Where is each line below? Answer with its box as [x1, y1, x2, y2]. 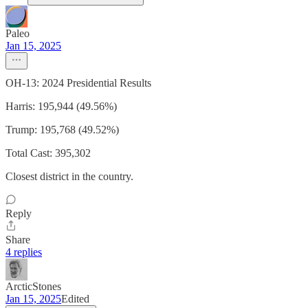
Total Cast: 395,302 [5, 147, 91, 159]
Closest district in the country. [5, 170, 133, 183]
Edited [61, 293, 89, 305]
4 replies [5, 246, 42, 258]
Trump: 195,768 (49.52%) [5, 124, 119, 136]
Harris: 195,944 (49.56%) [5, 100, 117, 113]
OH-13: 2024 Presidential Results [5, 77, 151, 89]
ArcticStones [5, 280, 61, 293]
